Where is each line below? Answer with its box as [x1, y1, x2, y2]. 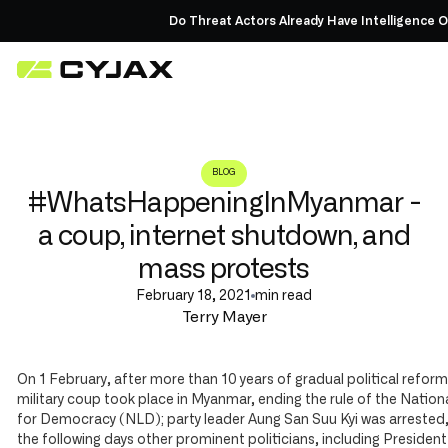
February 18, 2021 [136, 288, 252, 303]
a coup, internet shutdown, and [37, 222, 411, 250]
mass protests [138, 255, 310, 283]
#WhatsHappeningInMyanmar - [27, 189, 421, 217]
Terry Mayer [181, 308, 267, 325]
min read [254, 288, 312, 303]
